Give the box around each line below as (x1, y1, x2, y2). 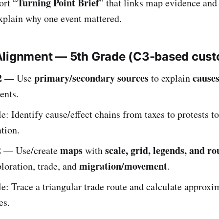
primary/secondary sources (34, 70, 149, 85)
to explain (149, 71, 193, 85)
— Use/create (1, 143, 60, 157)
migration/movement (79, 158, 167, 173)
